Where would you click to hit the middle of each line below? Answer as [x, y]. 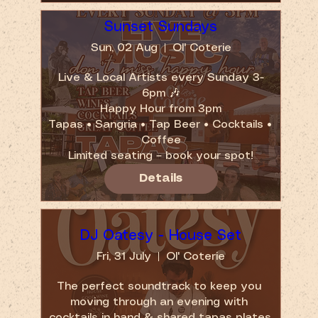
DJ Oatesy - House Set [161, 236]
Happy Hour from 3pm [161, 109]
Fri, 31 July [124, 256]
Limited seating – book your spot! [161, 155]
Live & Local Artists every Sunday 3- [161, 77]
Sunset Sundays [161, 27]
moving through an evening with [159, 302]
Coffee [161, 140]
